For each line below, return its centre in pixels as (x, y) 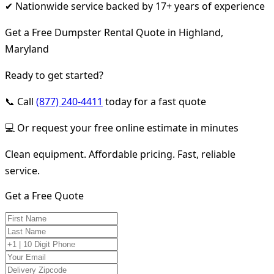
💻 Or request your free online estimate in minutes (122, 128)
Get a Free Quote (44, 195)
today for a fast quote (154, 101)
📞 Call (20, 101)
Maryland (27, 49)
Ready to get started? (54, 75)
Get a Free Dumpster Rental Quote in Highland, (114, 32)
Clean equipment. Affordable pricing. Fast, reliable (120, 154)
